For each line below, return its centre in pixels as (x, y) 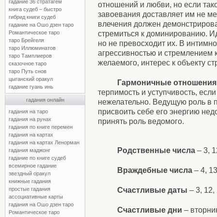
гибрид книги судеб (32, 17)
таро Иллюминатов (32, 48)
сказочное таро (28, 63)
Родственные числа (156, 150)
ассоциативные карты (36, 197)
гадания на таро (28, 111)
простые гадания (30, 189)
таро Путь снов (28, 71)
